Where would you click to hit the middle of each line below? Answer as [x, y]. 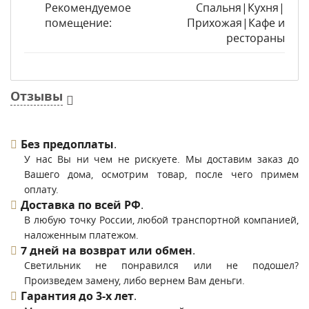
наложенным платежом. [81, 235]
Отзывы [37, 96]
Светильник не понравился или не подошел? [161, 265]
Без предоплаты [67, 144]
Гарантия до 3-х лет [77, 296]
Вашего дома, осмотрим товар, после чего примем [161, 174]
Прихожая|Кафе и [236, 23]
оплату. [41, 189]
